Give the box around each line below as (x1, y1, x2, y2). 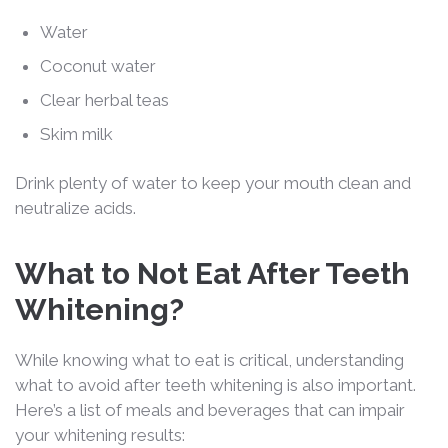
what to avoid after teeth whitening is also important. (15, 374, 416, 395)
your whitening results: (15, 424, 185, 445)
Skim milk (40, 123, 113, 144)
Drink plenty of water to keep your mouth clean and (15, 172, 411, 193)
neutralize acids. (15, 197, 136, 218)
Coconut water (40, 55, 156, 76)
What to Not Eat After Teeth (15, 255, 410, 291)
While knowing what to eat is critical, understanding (15, 349, 404, 370)
